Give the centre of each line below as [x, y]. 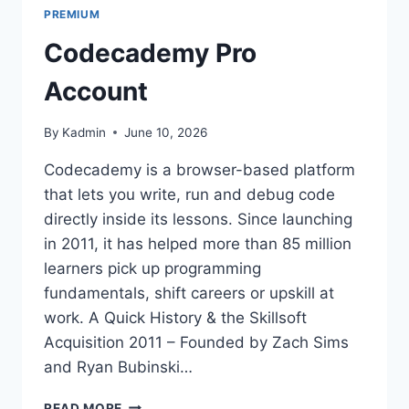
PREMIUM [72, 15]
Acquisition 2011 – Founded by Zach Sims [196, 342]
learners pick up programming [152, 268]
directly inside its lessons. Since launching [198, 219]
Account [96, 92]
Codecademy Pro [150, 53]
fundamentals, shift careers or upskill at [189, 293]
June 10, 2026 [166, 132]
